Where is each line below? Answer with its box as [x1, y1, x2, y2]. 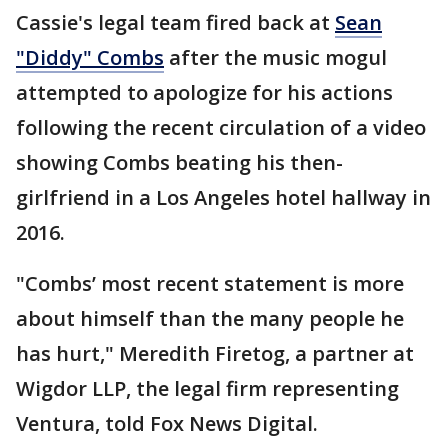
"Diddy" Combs [16, 44, 164, 72]
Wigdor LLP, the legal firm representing [16, 375, 399, 403]
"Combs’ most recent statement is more [16, 270, 404, 298]
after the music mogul [164, 44, 387, 72]
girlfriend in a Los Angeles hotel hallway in [16, 184, 431, 212]
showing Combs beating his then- [16, 149, 343, 177]
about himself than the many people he [16, 305, 404, 333]
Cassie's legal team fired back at [16, 9, 335, 37]
